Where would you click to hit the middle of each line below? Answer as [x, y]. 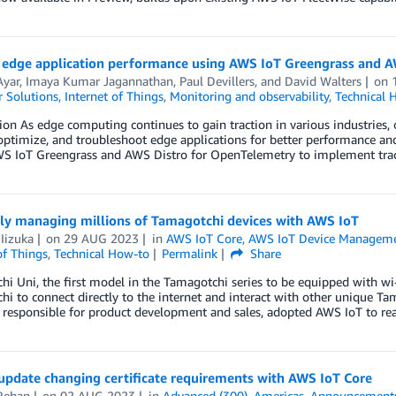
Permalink [190, 253]
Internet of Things [114, 96]
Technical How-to [101, 253]
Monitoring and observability [249, 96]
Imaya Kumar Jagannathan [99, 81]
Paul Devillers [217, 81]
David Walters [323, 81]
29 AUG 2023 [102, 238]
